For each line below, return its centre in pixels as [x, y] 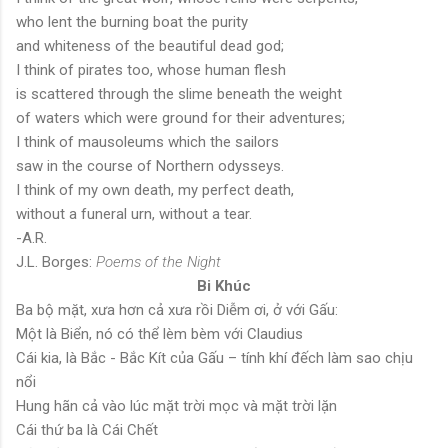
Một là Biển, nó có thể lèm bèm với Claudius [159, 333]
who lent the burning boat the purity [132, 21]
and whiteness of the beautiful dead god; [150, 45]
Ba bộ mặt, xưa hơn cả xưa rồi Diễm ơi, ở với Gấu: [177, 309]
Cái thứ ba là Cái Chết [87, 429]
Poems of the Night [158, 261]
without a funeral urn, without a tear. [134, 213]
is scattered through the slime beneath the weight [179, 93]
